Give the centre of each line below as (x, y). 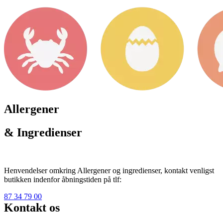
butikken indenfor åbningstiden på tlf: (63, 179)
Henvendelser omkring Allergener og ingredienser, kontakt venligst (109, 170)
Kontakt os (32, 207)
